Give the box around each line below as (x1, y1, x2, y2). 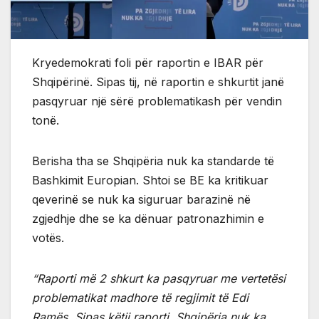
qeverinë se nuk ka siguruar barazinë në (32, 192, 251, 206)
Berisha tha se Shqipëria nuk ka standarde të (32, 153, 274, 168)
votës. (32, 230, 64, 245)
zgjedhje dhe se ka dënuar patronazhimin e (32, 211, 264, 226)
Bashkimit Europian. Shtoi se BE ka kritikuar (32, 172, 268, 187)
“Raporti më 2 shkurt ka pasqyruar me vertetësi (32, 271, 286, 286)
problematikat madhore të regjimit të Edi (32, 290, 249, 305)
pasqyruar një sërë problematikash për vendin (32, 93, 282, 108)
